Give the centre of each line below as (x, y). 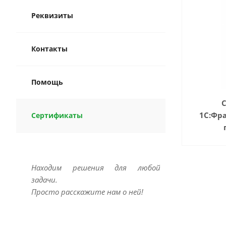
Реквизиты (52, 15)
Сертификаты (57, 115)
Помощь (47, 82)
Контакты (49, 48)
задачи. (44, 179)
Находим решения (73, 167)
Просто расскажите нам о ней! (87, 191)
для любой (138, 167)
